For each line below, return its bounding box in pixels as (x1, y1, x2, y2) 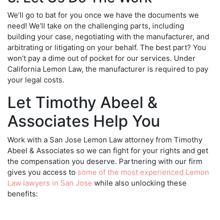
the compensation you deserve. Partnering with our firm (7, 156, 202, 166)
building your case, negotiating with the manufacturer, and (7, 31, 209, 41)
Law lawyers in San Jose (7, 178, 92, 188)
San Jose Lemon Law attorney (50, 135, 154, 144)
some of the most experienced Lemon (78, 167, 209, 177)
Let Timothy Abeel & (7, 92, 158, 112)
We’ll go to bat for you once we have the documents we (7, 10, 199, 20)
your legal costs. (7, 75, 64, 84)
